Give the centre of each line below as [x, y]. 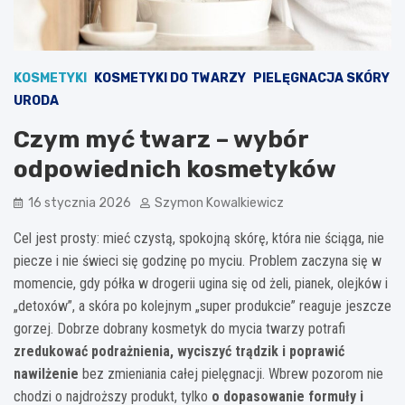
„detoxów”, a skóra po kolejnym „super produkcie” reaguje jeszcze [202, 306]
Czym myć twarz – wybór [161, 139]
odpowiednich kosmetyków [175, 169]
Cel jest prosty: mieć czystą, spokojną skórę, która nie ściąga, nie [199, 238]
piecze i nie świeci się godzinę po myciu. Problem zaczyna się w [198, 260]
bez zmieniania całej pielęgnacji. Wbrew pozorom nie [231, 373]
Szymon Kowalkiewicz [219, 202]
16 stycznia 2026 [80, 202]
